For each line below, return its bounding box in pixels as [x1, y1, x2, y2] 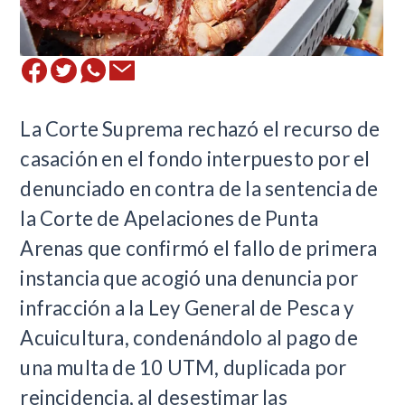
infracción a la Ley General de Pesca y [20, 295, 354, 320]
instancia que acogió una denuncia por [20, 265, 359, 290]
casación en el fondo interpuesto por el [20, 146, 371, 171]
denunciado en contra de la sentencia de [20, 175, 379, 201]
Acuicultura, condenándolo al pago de [20, 325, 358, 350]
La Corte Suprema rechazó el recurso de [20, 116, 381, 141]
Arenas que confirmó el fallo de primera [20, 235, 378, 260]
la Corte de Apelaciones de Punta [20, 205, 319, 231]
